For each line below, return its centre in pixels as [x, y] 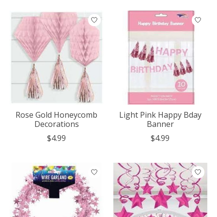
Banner [160, 124]
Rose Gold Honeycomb [57, 115]
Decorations [56, 124]
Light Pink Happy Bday [160, 115]
